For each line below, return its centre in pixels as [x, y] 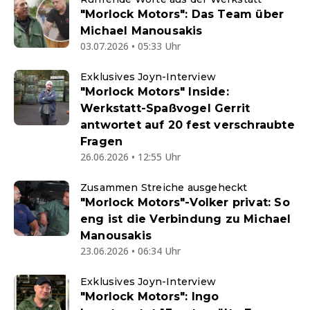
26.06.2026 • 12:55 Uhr [130, 157]
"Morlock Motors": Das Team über [182, 14]
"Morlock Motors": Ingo [150, 297]
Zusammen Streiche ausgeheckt [164, 188]
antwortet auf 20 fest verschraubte [188, 125]
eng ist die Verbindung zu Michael [186, 219]
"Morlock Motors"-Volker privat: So [185, 202]
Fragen [102, 142]
